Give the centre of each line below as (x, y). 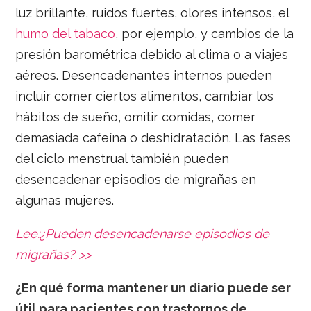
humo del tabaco (66, 34)
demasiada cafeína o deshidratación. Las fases (153, 138)
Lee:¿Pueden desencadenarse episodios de (143, 234)
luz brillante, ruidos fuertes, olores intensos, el (152, 13)
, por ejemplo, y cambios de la (205, 34)
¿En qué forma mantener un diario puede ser (153, 288)
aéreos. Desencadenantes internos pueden (144, 76)
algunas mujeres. (65, 201)
